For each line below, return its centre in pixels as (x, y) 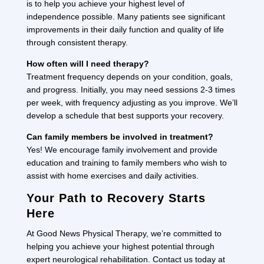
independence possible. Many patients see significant (126, 16)
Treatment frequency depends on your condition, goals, (129, 76)
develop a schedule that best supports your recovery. (125, 115)
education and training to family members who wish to (126, 162)
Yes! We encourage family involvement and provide (122, 149)
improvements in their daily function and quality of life (125, 29)
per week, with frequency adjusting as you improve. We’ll (132, 102)
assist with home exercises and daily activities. (112, 175)
